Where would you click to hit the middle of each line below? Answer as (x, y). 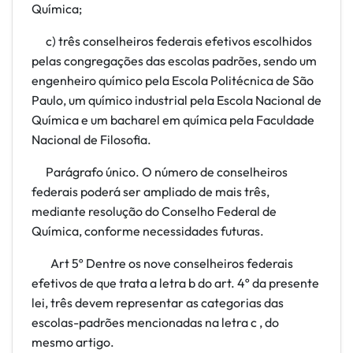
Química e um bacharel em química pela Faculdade (173, 120)
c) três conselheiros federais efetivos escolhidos (172, 41)
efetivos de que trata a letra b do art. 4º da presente (175, 283)
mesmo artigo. (73, 342)
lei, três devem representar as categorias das (158, 303)
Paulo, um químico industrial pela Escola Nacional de (176, 100)
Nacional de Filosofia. (91, 139)
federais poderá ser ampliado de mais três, (150, 191)
